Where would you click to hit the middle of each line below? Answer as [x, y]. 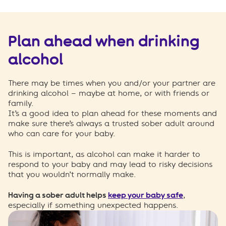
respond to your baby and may [69, 164]
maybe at [97, 93]
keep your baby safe [146, 195]
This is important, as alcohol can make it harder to [104, 154]
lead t [140, 164]
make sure [29, 123]
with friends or [182, 93]
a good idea [45, 113]
